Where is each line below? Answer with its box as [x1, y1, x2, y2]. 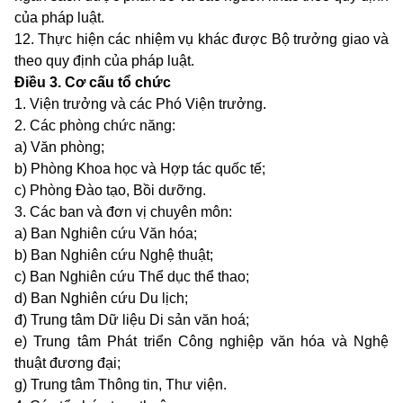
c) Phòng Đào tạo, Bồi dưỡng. [14, 183, 206, 199]
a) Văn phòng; [14, 139, 104, 156]
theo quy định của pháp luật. [14, 53, 194, 69]
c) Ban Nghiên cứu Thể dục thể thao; [14, 269, 249, 285]
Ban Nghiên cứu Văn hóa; [31, 226, 197, 242]
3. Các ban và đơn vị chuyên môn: [14, 204, 232, 220]
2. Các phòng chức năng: [14, 118, 175, 134]
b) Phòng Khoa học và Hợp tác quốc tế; [14, 161, 265, 177]
